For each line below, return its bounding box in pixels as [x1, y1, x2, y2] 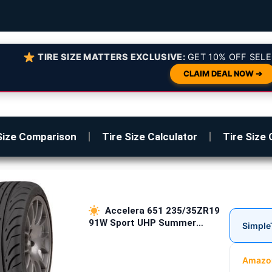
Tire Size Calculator [101, 131, 197, 143]
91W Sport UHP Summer [88, 217, 196, 228]
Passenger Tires [88, 229, 161, 240]
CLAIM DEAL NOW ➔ [183, 69, 262, 78]
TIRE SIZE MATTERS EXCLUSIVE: [38, 52, 185, 63]
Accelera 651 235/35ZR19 [102, 205, 220, 216]
